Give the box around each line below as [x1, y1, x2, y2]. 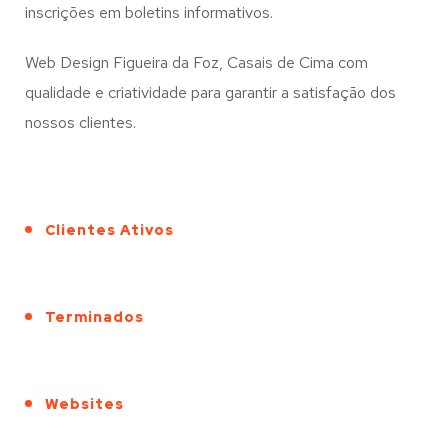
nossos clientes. [25, 112, 136, 134]
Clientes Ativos [45, 221, 174, 240]
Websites [45, 395, 124, 414]
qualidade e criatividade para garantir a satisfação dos [25, 82, 396, 104]
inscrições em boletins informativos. [25, 2, 273, 24]
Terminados [45, 308, 144, 327]
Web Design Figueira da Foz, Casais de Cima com [25, 52, 368, 74]
